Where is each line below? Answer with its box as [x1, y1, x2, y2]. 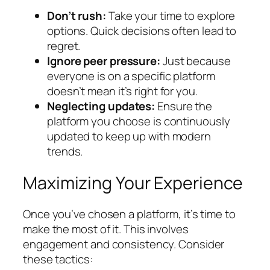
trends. [47, 143, 83, 160]
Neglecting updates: [47, 98, 155, 115]
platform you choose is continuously [47, 113, 230, 130]
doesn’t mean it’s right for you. [47, 83, 198, 99]
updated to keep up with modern [47, 128, 211, 145]
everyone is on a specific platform [47, 68, 215, 84]
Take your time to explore [105, 8, 236, 24]
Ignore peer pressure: [47, 53, 160, 69]
